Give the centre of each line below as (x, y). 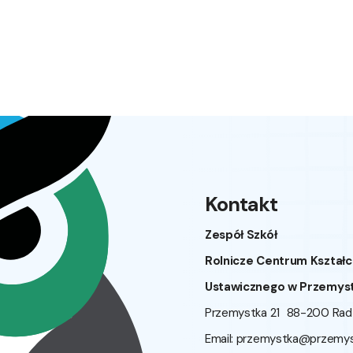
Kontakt (241, 205)
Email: (220, 339)
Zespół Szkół (241, 235)
